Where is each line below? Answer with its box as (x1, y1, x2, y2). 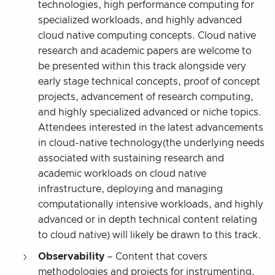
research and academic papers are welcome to (38, 45, 252, 56)
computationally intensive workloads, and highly (38, 199, 263, 209)
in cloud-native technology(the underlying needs (38, 137, 265, 148)
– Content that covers (104, 251, 207, 261)
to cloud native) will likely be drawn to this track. (38, 230, 261, 240)
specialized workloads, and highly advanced (38, 15, 242, 25)
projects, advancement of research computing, (38, 91, 254, 102)
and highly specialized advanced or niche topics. (38, 107, 261, 117)
